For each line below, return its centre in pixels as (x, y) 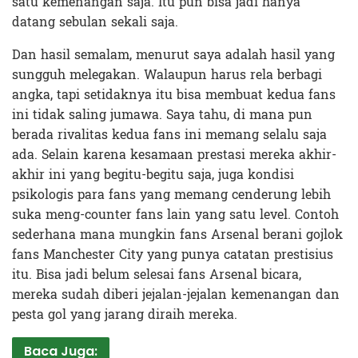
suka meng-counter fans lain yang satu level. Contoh (175, 214)
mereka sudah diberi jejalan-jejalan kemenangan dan (176, 294)
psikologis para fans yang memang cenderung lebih (171, 194)
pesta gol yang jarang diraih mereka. (125, 314)
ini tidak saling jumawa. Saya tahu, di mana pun (162, 114)
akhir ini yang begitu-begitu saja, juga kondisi (153, 174)
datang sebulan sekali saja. (95, 22)
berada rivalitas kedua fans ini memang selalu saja (169, 134)
